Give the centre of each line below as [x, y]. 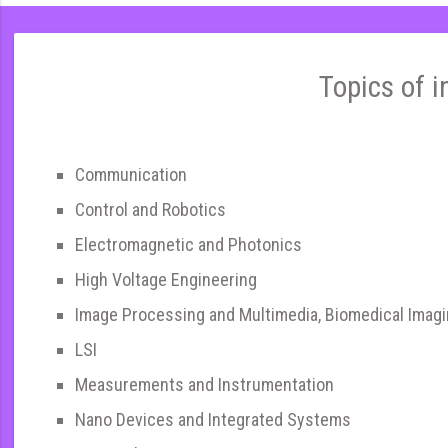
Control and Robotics [150, 210]
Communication [131, 175]
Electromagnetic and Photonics [188, 245]
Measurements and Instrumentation [204, 385]
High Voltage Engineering [166, 280]
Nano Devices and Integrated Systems [213, 420]
